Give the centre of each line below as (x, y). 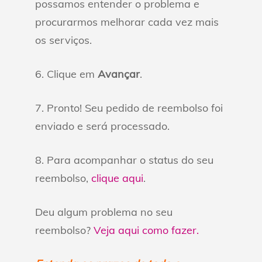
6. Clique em (66, 74)
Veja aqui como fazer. (146, 230)
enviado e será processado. (102, 126)
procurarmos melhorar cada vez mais (127, 22)
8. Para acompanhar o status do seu (124, 160)
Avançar (119, 74)
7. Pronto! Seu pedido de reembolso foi (129, 108)
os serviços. (63, 40)
